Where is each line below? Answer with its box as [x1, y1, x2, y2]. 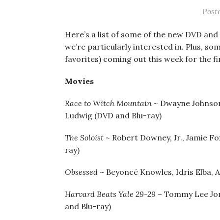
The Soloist [65, 133, 106, 142]
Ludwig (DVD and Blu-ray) [65, 110, 162, 120]
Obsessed [65, 167, 98, 177]
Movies [65, 76, 94, 86]
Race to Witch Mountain [65, 98, 152, 108]
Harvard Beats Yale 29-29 [65, 189, 158, 199]
